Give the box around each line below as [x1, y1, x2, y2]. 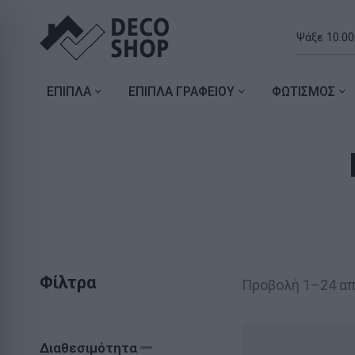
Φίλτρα [40, 272, 96, 292]
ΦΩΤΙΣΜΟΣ [271, 83, 335, 99]
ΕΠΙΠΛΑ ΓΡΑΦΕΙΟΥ [128, 83, 235, 99]
